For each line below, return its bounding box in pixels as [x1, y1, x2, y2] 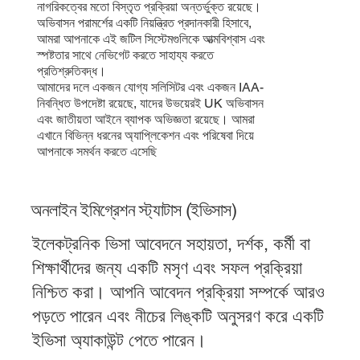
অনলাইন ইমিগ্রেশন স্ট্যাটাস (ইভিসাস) [31, 200, 237, 221]
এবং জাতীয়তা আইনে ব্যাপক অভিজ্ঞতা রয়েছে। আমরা [37, 112, 256, 128]
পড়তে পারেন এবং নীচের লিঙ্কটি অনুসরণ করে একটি [31, 306, 324, 327]
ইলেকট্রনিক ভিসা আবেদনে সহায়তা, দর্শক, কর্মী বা [31, 234, 310, 255]
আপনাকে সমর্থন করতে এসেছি [37, 144, 157, 160]
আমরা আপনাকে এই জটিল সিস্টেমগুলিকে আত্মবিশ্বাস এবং [37, 31, 266, 47]
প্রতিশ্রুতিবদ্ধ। [37, 63, 107, 80]
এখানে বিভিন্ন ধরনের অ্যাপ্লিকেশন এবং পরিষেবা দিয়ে [37, 128, 255, 144]
